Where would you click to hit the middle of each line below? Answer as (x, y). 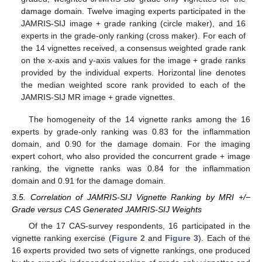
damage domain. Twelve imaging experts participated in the (133, 11)
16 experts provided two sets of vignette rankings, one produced (131, 251)
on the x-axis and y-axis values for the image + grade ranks (133, 60)
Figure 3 (182, 238)
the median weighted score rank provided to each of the (133, 85)
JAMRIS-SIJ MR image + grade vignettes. (98, 97)
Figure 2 (128, 238)
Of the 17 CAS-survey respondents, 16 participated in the (139, 226)
